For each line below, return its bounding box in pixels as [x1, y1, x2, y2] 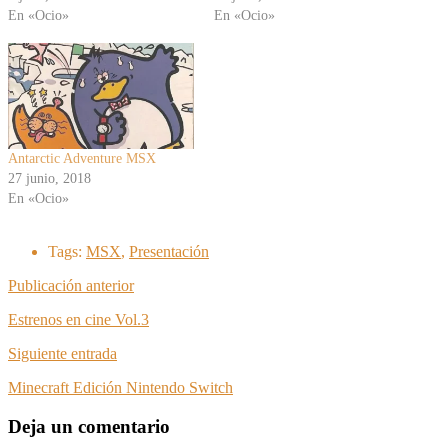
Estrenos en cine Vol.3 [8, 311, 149, 329]
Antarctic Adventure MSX [8, 151, 156, 167]
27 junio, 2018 [8, 171, 91, 187]
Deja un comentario [8, 415, 170, 437]
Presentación [129, 243, 209, 261]
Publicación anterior [8, 277, 134, 295]
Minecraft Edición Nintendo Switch [8, 379, 233, 397]
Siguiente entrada [8, 345, 117, 363]
